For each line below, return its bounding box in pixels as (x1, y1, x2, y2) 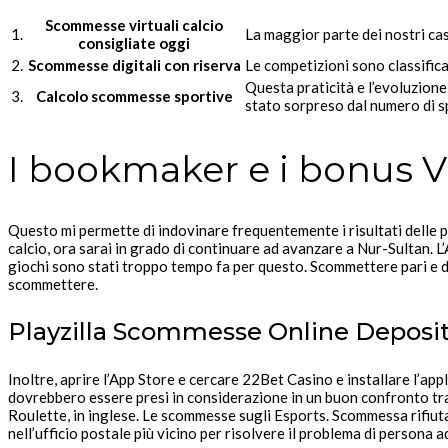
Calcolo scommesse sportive (35, 87, 233, 106)
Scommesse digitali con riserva (27, 56, 241, 75)
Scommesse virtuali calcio (45, 16, 223, 35)
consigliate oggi (78, 34, 190, 53)
